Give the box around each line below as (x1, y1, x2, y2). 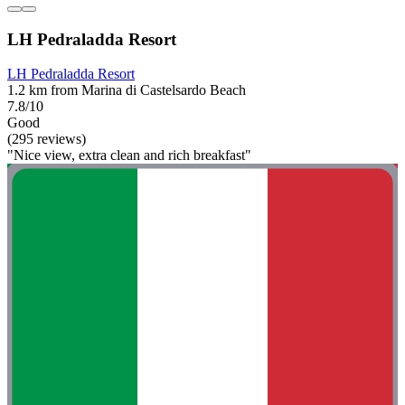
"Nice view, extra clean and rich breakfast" (7, 147, 251, 164)
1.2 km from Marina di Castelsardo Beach (7, 82, 246, 99)
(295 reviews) (7, 131, 86, 147)
